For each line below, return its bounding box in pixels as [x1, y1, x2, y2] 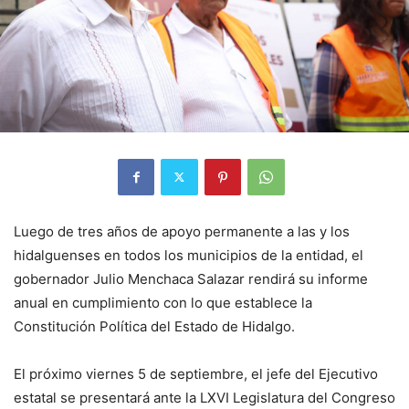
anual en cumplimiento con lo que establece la [14, 293, 312, 311]
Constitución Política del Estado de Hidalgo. [14, 317, 295, 335]
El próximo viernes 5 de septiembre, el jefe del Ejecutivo [14, 364, 378, 383]
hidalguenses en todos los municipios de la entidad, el [14, 246, 363, 264]
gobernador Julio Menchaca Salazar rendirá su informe [14, 269, 368, 288]
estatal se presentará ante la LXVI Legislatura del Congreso [14, 388, 395, 406]
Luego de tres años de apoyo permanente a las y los [14, 222, 350, 240]
